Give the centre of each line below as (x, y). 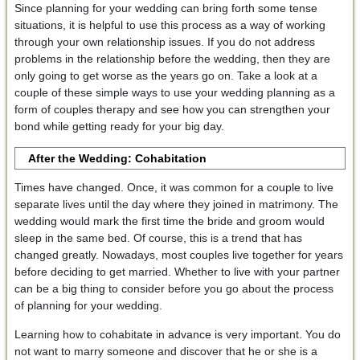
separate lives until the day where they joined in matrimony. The (176, 204)
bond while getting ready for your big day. (119, 126)
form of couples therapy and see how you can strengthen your (172, 109)
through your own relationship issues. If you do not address (164, 41)
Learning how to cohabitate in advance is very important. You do (177, 334)
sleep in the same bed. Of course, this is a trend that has (158, 237)
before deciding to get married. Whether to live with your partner (177, 271)
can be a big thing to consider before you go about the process (174, 288)
